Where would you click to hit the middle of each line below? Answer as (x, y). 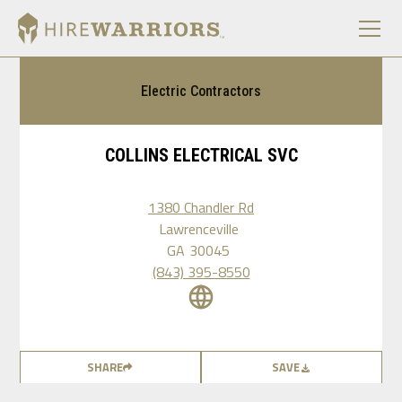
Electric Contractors (201, 91)
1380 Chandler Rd (201, 207)
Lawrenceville (198, 229)
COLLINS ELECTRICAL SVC (201, 155)
